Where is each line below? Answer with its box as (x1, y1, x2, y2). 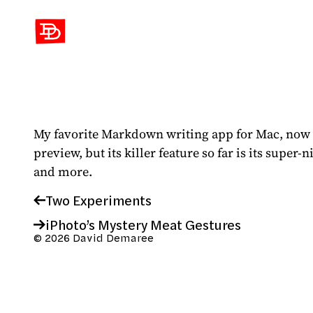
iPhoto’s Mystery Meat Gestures (45, 215, 241, 235)
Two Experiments (45, 191, 152, 210)
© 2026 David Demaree (34, 231, 154, 245)
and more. (34, 163, 92, 180)
